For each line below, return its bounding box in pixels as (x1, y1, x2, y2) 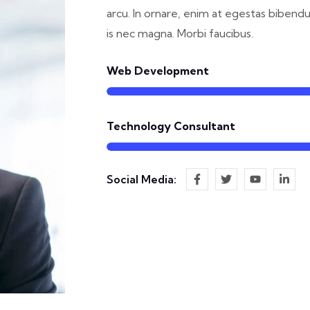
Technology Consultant (107, 118, 235, 133)
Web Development (107, 63, 209, 77)
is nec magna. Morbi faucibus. (107, 26, 253, 40)
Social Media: (107, 172, 176, 186)
